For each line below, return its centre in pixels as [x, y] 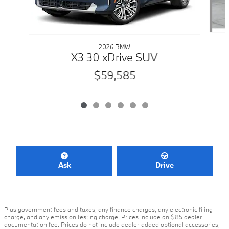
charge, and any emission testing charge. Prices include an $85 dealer [103, 216]
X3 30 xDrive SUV [114, 57]
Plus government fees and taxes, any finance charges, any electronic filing [108, 209]
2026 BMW [114, 47]
